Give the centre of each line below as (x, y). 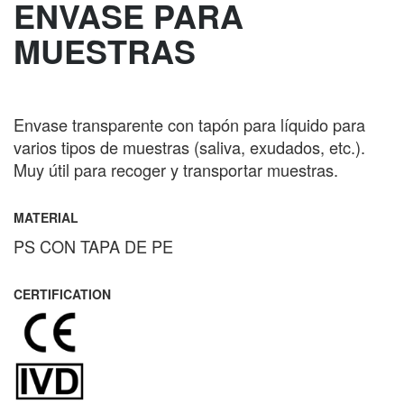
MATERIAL (46, 217)
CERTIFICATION (62, 294)
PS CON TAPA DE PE (93, 246)
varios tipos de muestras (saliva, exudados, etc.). (189, 147)
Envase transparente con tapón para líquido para (189, 124)
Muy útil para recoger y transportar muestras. (176, 170)
